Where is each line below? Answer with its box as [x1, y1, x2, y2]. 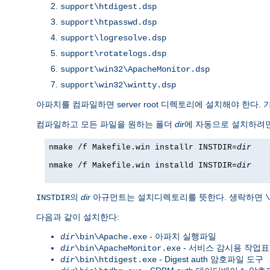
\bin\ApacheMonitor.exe [75, 243, 181, 253]
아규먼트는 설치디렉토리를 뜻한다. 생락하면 [90, 192, 265, 202]
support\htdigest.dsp [60, 1, 157, 11]
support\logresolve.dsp [60, 33, 166, 43]
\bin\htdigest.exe [75, 254, 157, 265]
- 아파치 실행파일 [147, 231, 216, 241]
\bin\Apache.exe [75, 231, 147, 242]
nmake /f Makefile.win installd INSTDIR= [49, 160, 237, 170]
